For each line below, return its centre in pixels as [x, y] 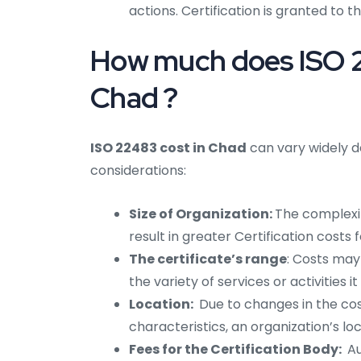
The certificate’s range [208, 259]
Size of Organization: [202, 214]
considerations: [138, 171]
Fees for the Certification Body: [237, 350]
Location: [162, 305]
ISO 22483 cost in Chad [168, 148]
